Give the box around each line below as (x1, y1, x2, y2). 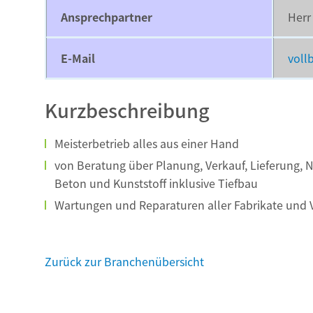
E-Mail (61, 50, 95, 67)
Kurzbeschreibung (45, 96, 210, 124)
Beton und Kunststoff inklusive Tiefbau (54, 175, 258, 192)
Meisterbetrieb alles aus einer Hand (54, 135, 239, 152)
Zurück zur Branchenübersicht (45, 253, 204, 270)
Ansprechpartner (61, 8, 152, 26)
